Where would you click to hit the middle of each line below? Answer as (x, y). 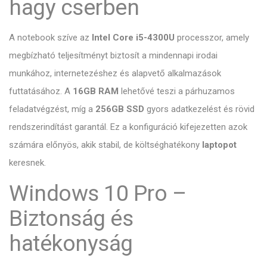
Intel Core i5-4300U (133, 38)
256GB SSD (120, 109)
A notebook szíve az (50, 38)
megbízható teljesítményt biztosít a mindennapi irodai (113, 56)
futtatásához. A (41, 91)
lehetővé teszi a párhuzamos (177, 91)
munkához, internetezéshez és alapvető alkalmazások (115, 74)
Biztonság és (71, 218)
